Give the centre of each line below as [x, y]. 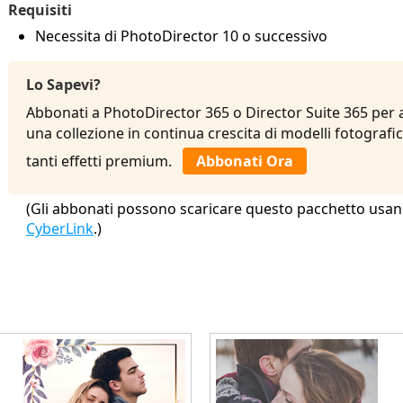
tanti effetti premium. [104, 161]
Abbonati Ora [245, 161]
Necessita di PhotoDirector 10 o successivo [181, 36]
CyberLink [60, 228]
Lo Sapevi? [63, 85]
